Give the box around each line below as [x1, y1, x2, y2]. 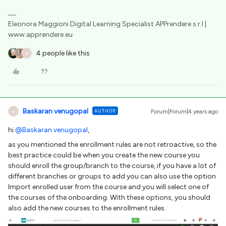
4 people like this [36, 49, 90, 58]
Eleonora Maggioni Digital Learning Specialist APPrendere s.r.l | [8, 20, 206, 29]
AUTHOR [94, 108, 116, 114]
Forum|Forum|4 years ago [151, 108, 218, 116]
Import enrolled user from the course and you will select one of [8, 183, 209, 192]
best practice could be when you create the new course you [8, 151, 200, 160]
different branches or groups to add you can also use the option [8, 172, 216, 181]
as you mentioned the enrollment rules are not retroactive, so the [8, 140, 216, 149]
